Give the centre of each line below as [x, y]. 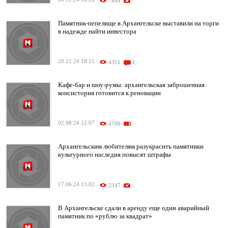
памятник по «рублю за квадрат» [105, 216]
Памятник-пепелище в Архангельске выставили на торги [138, 23]
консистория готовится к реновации [109, 93]
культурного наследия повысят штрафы [115, 155]
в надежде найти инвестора [97, 32]
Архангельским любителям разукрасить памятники [131, 147]
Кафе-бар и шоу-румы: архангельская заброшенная [131, 85]
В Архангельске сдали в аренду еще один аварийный [134, 208]
